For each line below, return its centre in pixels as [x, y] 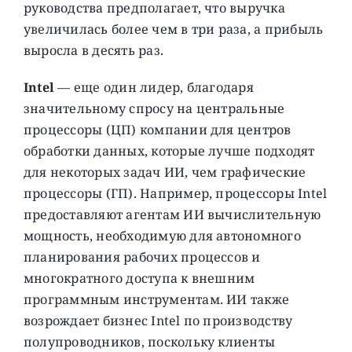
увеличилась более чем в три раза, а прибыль [173, 29]
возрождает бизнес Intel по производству [158, 320]
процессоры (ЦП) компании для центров [157, 129]
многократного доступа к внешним [139, 278]
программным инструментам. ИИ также [156, 299]
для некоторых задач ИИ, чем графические [165, 172]
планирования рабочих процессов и [142, 257]
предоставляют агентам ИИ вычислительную [172, 214]
